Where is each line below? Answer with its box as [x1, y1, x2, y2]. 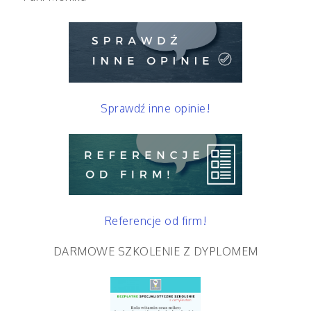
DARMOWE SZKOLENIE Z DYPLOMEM [53, 244, 258, 259]
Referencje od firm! [103, 214, 208, 228]
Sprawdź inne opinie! [101, 101, 210, 116]
